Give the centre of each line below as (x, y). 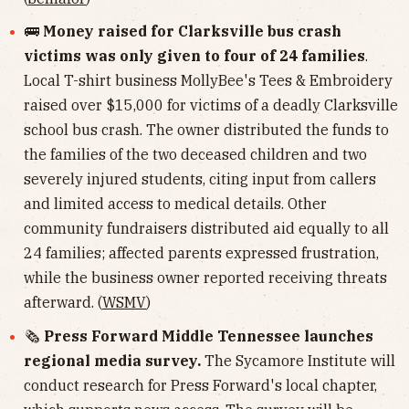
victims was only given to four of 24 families (194, 56)
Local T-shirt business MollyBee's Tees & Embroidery (208, 81)
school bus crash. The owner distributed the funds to (206, 130)
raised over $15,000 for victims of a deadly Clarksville (211, 105)
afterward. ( (63, 303)
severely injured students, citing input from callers (200, 179)
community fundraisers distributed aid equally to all (206, 229)
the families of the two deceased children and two (195, 155)
